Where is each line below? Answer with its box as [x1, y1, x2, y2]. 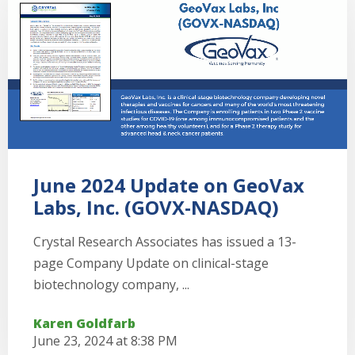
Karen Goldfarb [33, 314, 136, 332]
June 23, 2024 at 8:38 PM [33, 331, 177, 349]
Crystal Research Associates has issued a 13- [33, 232, 296, 250]
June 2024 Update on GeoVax [33, 171, 304, 198]
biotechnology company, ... [33, 275, 189, 293]
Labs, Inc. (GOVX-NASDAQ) [33, 193, 279, 220]
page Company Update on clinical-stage [33, 254, 269, 272]
